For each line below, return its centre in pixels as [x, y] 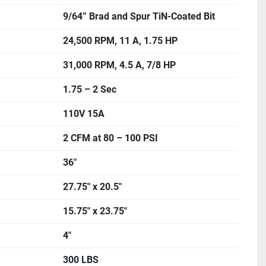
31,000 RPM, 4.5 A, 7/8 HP [119, 65]
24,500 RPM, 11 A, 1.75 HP [120, 41]
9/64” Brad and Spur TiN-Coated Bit [139, 16]
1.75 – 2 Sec [90, 89]
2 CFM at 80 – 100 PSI [110, 138]
